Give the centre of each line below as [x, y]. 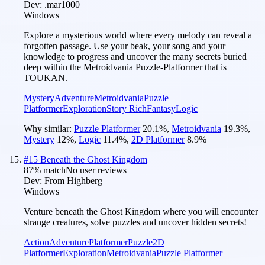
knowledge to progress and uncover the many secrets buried [135, 56]
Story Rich [127, 108]
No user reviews [96, 170]
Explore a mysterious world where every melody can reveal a [138, 35]
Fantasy [161, 108]
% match [49, 170]
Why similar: [49, 128]
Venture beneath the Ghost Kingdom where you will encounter [141, 211]
